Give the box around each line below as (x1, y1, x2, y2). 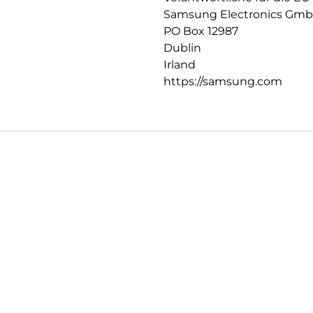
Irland (163, 58, 196, 72)
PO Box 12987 (163, 24, 238, 38)
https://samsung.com (163, 75, 282, 89)
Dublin (163, 41, 201, 55)
